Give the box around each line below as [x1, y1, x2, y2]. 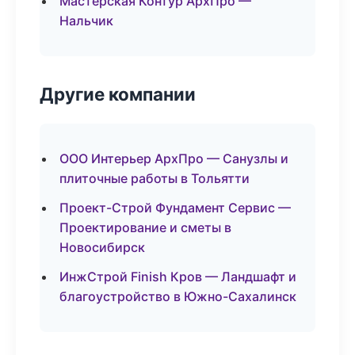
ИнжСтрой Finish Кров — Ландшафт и [59, 269, 296, 284]
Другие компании [40, 83, 196, 105]
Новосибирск [59, 239, 145, 255]
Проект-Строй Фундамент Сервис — [59, 200, 291, 216]
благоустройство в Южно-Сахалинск [59, 288, 296, 304]
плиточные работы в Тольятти [59, 170, 250, 186]
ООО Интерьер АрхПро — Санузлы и [59, 151, 288, 166]
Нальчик [59, 13, 113, 29]
